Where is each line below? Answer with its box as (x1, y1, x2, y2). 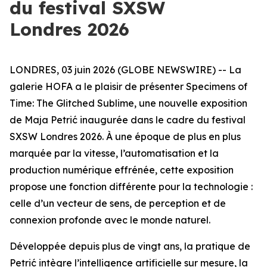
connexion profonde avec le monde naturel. (10, 214, 210, 226)
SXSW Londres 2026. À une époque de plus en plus (10, 131, 241, 142)
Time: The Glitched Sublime (10, 97, 134, 109)
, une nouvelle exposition (134, 97, 247, 109)
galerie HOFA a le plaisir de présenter (10, 80, 186, 92)
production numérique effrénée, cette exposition (10, 164, 234, 176)
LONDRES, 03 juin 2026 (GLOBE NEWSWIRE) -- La (10, 64, 241, 76)
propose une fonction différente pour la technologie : (10, 181, 253, 193)
